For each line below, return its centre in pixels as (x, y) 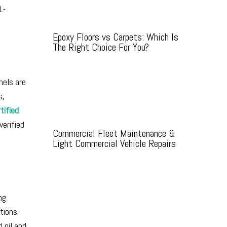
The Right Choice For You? (101, 47)
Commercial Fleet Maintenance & (114, 133)
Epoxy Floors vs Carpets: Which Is (116, 37)
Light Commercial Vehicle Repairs (114, 143)
